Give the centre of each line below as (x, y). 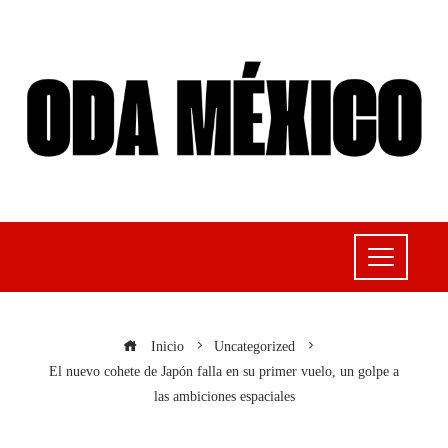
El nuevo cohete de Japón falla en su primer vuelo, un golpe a (224, 370)
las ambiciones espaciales (224, 395)
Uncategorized (254, 345)
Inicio (165, 345)
